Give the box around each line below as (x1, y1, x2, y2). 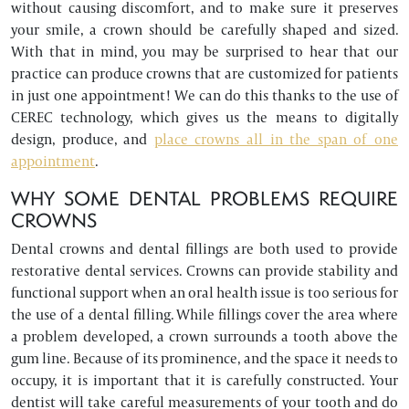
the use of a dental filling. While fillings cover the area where (11, 305, 398, 324)
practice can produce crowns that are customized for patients (11, 64, 398, 83)
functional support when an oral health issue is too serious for (11, 283, 398, 302)
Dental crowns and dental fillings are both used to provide (11, 239, 398, 258)
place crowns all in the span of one (153, 130, 399, 149)
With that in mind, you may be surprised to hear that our (11, 42, 398, 61)
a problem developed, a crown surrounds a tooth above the (11, 327, 398, 346)
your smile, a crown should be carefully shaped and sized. (11, 20, 398, 39)
